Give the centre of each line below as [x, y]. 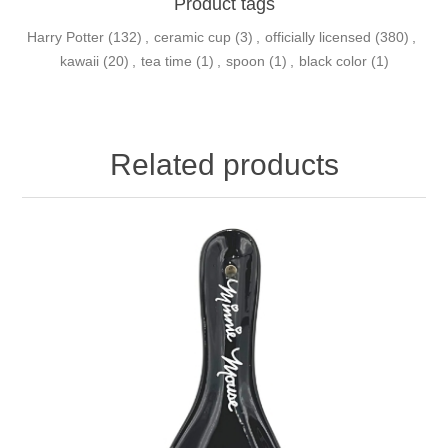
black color [332, 60]
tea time [166, 60]
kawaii [79, 60]
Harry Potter [65, 36]
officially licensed [318, 36]
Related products [224, 164]
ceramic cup [192, 36]
